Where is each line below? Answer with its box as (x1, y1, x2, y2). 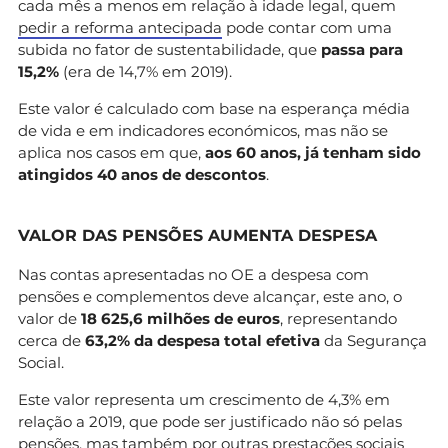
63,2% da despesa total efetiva (85, 330, 320, 350)
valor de (18, 308, 77, 328)
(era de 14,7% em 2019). (59, 61, 236, 81)
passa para (321, 39, 403, 59)
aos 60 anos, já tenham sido (201, 142, 421, 162)
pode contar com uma (222, 17, 392, 37)
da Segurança (320, 330, 427, 350)
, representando (280, 308, 397, 328)
